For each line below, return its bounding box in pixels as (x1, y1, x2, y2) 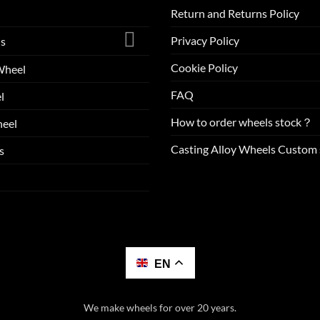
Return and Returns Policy (171, 6, 299, 21)
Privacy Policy (171, 34, 239, 48)
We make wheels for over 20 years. (84, 301, 236, 314)
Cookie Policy (171, 61, 238, 75)
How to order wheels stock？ (171, 115, 313, 129)
